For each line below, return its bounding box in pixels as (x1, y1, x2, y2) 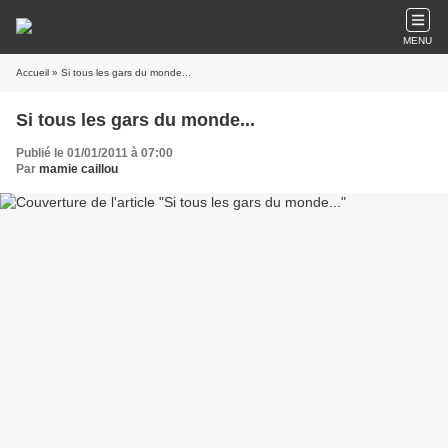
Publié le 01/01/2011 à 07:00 (16, 146, 173, 160)
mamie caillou (39, 162, 118, 176)
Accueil (16, 67, 49, 78)
